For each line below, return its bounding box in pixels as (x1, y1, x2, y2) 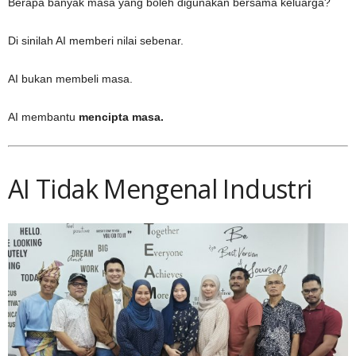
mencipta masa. (79, 110, 164, 123)
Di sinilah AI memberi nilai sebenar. (8, 33, 184, 47)
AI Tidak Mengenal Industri (8, 171, 312, 206)
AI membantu (8, 110, 79, 123)
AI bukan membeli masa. (8, 72, 133, 85)
